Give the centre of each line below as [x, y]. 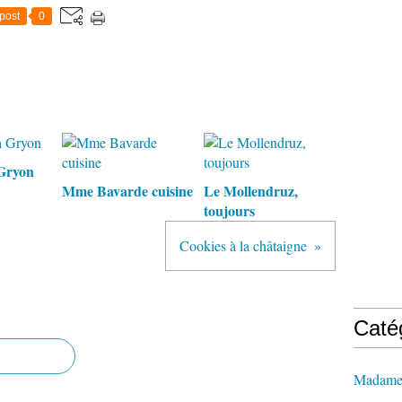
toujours [229, 210]
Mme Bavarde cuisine [127, 191]
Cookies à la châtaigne [243, 245]
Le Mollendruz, [250, 191]
